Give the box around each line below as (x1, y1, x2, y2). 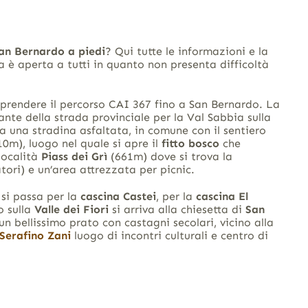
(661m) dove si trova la (110, 150, 232, 164)
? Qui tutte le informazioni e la (104, 45, 268, 58)
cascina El (195, 190, 248, 203)
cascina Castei (80, 190, 156, 203)
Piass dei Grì (41, 150, 111, 164)
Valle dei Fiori (34, 203, 109, 217)
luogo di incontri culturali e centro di (70, 229, 268, 243)
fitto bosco (161, 137, 219, 151)
